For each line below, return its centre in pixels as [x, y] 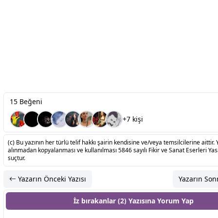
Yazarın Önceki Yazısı [51, 179]
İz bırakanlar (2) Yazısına [115, 201]
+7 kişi [133, 119]
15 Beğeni [26, 102]
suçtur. [17, 158]
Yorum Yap [175, 201]
